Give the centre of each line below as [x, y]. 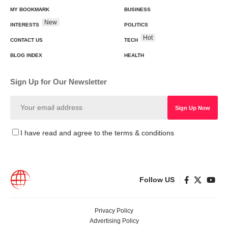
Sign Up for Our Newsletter [59, 82]
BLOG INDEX [26, 55]
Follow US [157, 180]
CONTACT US [26, 40]
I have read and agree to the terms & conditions [97, 133]
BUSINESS [137, 9]
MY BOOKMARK [30, 9]
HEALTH [134, 55]
